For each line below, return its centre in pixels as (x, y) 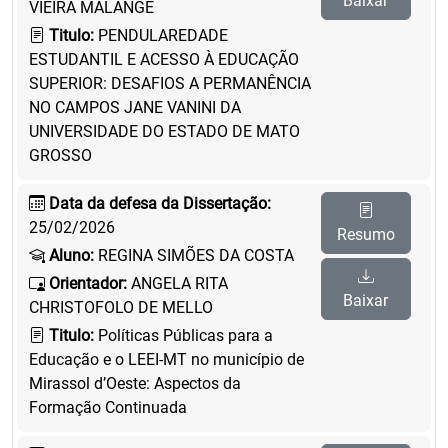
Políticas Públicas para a (183, 335)
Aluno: (71, 255)
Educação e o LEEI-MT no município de (166, 359)
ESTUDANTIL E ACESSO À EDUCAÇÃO (164, 59)
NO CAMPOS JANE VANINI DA (135, 107)
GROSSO (60, 155)
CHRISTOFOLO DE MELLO (121, 307)
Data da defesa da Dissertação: (160, 203)
